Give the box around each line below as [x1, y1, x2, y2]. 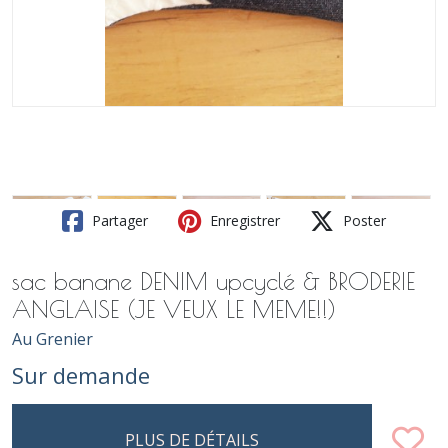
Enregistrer [206, 210, 280, 230]
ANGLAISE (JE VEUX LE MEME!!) [12, 294, 336, 323]
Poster [339, 210, 386, 230]
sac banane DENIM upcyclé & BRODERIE [12, 266, 415, 295]
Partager [88, 210, 148, 230]
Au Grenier [12, 327, 93, 350]
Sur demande [12, 359, 150, 390]
